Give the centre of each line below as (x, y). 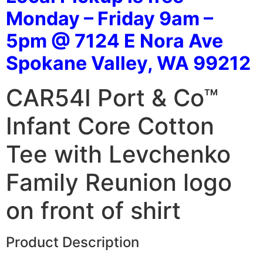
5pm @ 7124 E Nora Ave (114, 41)
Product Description (73, 242)
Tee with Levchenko (118, 154)
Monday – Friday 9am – (109, 18)
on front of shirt (93, 210)
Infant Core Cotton (110, 126)
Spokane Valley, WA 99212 (128, 63)
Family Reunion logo (119, 182)
